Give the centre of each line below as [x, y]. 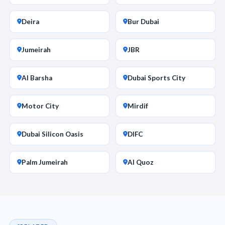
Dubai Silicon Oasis [52, 134]
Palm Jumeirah [44, 162]
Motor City [40, 106]
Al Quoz [140, 162]
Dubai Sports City [156, 78]
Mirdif [138, 106]
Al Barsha [37, 78]
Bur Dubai [143, 21]
